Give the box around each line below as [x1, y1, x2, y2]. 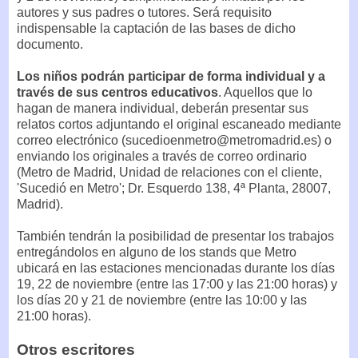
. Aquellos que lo [218, 85, 312, 99]
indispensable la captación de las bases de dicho [17, 21, 296, 35]
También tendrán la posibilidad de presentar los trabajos [17, 229, 334, 243]
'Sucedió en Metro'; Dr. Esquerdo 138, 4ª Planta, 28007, [17, 181, 331, 195]
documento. [17, 37, 83, 51]
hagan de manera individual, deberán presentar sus [17, 101, 308, 115]
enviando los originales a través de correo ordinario [17, 149, 307, 163]
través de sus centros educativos [17, 85, 218, 99]
